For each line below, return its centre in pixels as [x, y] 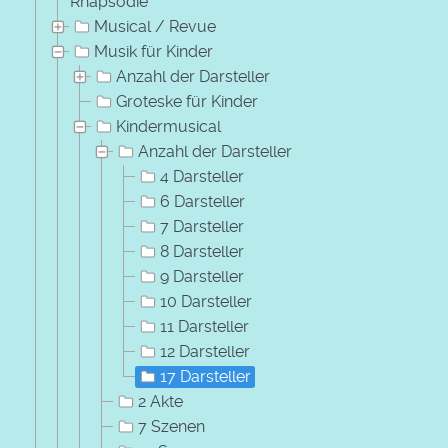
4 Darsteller [202, 176]
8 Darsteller [202, 251]
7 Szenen [171, 426]
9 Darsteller [202, 276]
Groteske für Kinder [187, 101]
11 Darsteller [204, 326]
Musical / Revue [155, 26]
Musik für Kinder [153, 51]
